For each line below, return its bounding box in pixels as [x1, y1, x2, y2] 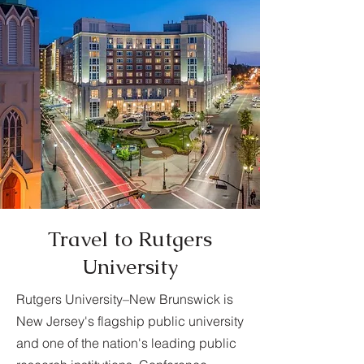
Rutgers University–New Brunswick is [16, 291, 233, 307]
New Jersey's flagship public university [16, 313, 244, 329]
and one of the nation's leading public [16, 335, 236, 351]
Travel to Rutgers [48, 225, 212, 253]
